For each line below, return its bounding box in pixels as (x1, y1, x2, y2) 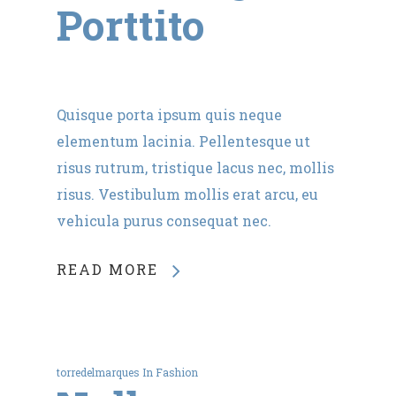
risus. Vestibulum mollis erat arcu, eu (57, 185, 318, 204)
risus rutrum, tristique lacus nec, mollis (57, 158, 334, 178)
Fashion (156, 365, 198, 380)
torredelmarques (57, 365, 140, 380)
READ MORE (57, 260, 158, 279)
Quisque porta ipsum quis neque (57, 105, 282, 125)
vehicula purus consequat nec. (57, 211, 271, 231)
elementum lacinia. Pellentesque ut (57, 132, 310, 151)
